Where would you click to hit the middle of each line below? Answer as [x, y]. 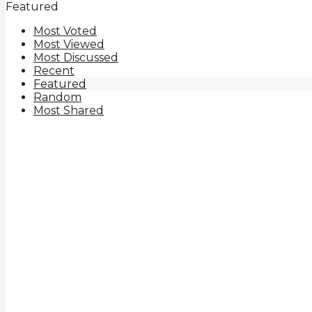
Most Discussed [76, 57]
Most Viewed [69, 44]
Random [57, 97]
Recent [54, 70]
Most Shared [69, 110]
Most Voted [65, 31]
